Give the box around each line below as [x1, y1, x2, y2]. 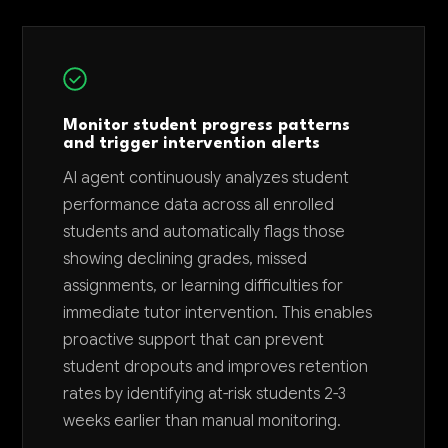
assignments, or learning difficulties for [63, 275, 344, 296]
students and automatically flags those [63, 221, 346, 242]
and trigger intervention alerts [63, 135, 321, 152]
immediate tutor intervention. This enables [63, 302, 373, 323]
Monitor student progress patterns [63, 117, 351, 134]
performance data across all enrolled [63, 194, 335, 215]
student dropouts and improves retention [63, 356, 369, 377]
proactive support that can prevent [63, 329, 325, 350]
